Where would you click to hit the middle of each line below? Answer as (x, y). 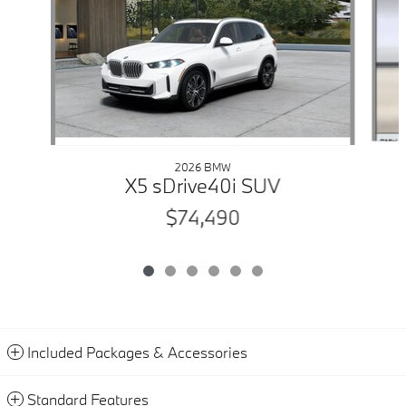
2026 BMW (203, 167)
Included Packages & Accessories (137, 353)
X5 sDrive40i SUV (203, 186)
